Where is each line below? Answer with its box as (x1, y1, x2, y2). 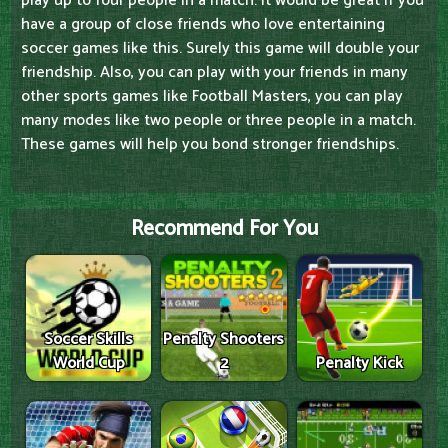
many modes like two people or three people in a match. (21, 107, 416, 135)
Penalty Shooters (163, 325, 285, 353)
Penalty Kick (315, 349, 403, 377)
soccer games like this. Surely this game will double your (21, 35, 419, 63)
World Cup (52, 349, 125, 377)
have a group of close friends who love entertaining (21, 11, 385, 39)
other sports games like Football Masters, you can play (21, 83, 403, 111)
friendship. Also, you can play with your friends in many (21, 59, 408, 87)
